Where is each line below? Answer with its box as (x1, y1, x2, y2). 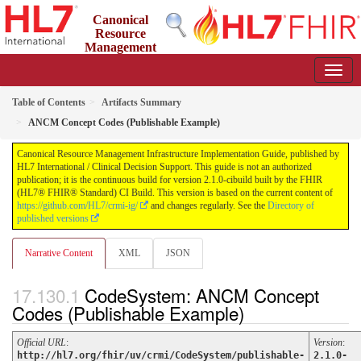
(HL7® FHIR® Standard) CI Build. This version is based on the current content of (17, 187, 333, 198)
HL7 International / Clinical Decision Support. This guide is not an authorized (17, 161, 312, 172)
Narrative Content (25, 247, 93, 259)
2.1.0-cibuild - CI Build (123, 69, 216, 81)
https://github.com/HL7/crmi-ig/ (17, 200, 138, 211)
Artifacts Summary (102, 97, 181, 108)
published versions (17, 213, 89, 224)
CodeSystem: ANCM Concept (85, 282, 319, 309)
